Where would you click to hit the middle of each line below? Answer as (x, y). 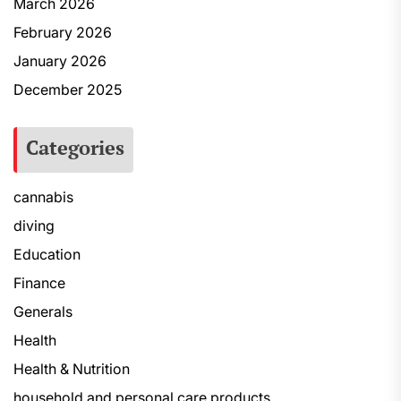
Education (47, 254)
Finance (39, 283)
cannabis (43, 197)
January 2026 (60, 61)
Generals (43, 311)
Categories (75, 147)
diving (34, 226)
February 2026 (63, 32)
